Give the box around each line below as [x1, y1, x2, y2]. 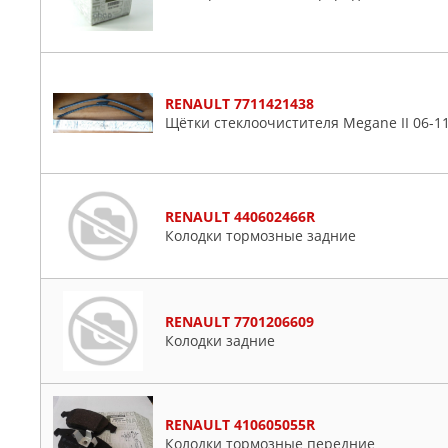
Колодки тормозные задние [165, 226, 356, 245]
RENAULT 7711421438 [165, 94, 314, 113]
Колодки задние [165, 331, 275, 350]
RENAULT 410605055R [165, 414, 315, 434]
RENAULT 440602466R [165, 207, 315, 226]
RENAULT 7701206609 [165, 312, 314, 331]
